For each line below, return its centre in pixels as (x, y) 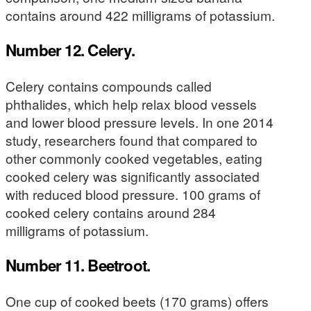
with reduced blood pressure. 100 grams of (133, 194)
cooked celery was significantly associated (133, 176)
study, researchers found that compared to (132, 140)
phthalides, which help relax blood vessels (131, 103)
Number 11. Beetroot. (78, 266)
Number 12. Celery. (70, 50)
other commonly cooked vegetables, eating (134, 158)
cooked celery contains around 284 (111, 212)
